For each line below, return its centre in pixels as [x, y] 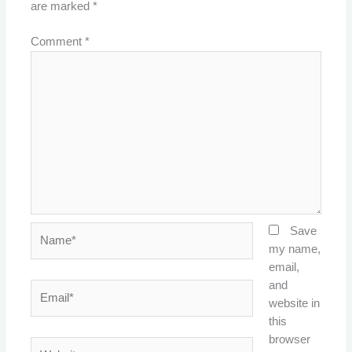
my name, [294, 249]
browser [289, 340]
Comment [58, 42]
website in [294, 304]
